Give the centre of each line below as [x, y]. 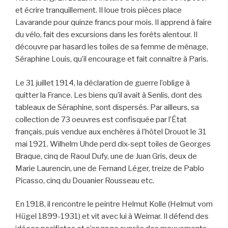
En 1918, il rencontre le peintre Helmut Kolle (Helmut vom [114, 204]
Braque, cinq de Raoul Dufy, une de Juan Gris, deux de [106, 156]
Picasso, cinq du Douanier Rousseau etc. [85, 180]
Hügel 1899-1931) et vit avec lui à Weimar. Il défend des [112, 217]
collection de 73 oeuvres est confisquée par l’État [101, 119]
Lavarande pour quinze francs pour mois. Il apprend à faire [113, 23]
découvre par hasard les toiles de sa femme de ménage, [112, 47]
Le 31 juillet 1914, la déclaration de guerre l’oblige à [103, 83]
